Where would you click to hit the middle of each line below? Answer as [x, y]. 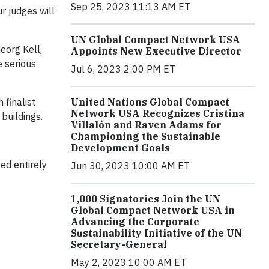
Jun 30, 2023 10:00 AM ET [130, 165]
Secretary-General [119, 244]
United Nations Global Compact [150, 102]
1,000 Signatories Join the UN [146, 198]
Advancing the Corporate [135, 221]
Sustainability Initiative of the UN [156, 233]
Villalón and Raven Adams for [146, 125]
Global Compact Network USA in [153, 210]
